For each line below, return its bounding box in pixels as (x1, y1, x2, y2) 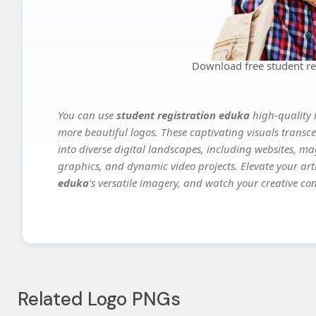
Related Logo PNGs (18, 287, 181, 312)
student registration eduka (116, 108, 250, 123)
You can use (58, 108, 116, 123)
